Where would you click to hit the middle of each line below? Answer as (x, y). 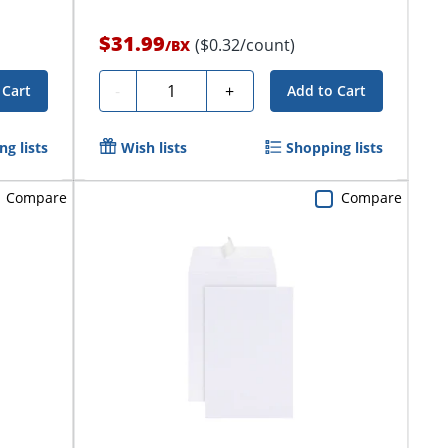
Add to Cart (326, 90)
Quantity (176, 87)
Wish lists (153, 147)
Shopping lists (334, 147)
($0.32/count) (244, 44)
